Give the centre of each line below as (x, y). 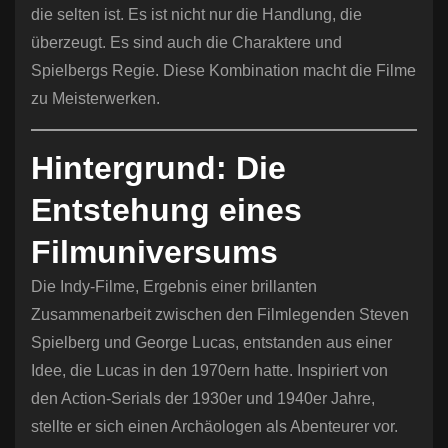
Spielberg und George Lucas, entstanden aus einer (211, 343)
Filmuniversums (154, 252)
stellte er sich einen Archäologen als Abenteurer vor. (214, 427)
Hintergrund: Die (158, 168)
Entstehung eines (166, 210)
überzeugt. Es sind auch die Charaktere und (186, 43)
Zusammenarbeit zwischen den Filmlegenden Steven (220, 315)
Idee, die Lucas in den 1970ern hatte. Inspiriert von (209, 371)
